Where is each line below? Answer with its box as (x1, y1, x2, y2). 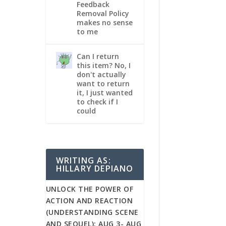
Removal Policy (76, 8, 129, 18)
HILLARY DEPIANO (55, 163, 134, 175)
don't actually (76, 69, 126, 79)
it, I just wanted (76, 87, 133, 97)
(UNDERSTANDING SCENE (45, 207, 139, 217)
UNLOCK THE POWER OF (45, 184, 134, 194)
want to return (76, 78, 130, 88)
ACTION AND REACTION (45, 196, 133, 206)
